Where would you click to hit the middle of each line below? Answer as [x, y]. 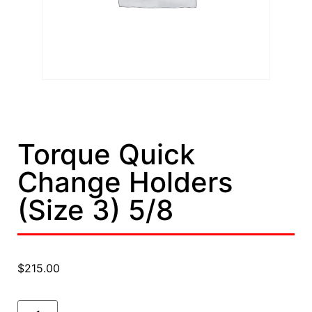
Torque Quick [106, 155]
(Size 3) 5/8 [95, 210]
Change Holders [125, 182]
